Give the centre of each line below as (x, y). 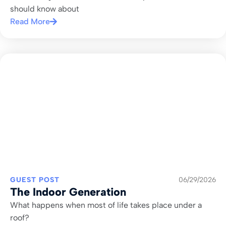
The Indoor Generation (68, 192)
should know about (45, 9)
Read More (30, 22)
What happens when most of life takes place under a (106, 205)
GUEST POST (35, 180)
